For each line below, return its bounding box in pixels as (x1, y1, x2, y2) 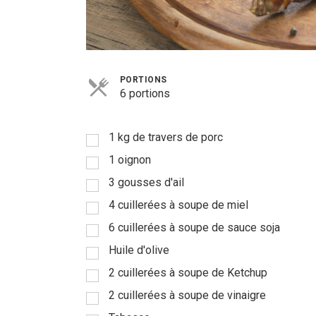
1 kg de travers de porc (109, 130, 223, 145)
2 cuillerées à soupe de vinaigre (109, 288, 266, 303)
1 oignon (109, 153, 151, 167)
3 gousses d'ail (109, 176, 184, 190)
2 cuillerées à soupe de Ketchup (109, 266, 267, 280)
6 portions (120, 87, 170, 101)
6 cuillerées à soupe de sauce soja (109, 221, 280, 235)
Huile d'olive (109, 243, 169, 257)
